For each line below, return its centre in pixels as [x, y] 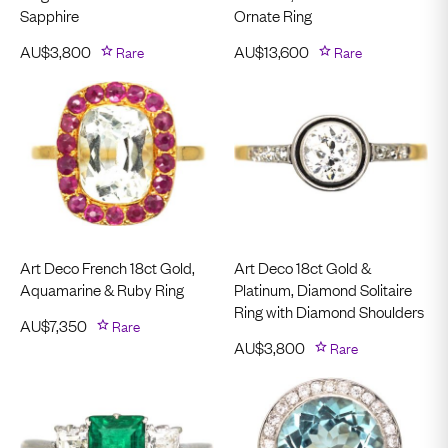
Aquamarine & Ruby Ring [102, 289]
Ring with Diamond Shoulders [329, 311]
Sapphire [49, 14]
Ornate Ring [273, 14]
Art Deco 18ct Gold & [302, 267]
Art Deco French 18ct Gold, [107, 267]
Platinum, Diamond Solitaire [323, 289]
